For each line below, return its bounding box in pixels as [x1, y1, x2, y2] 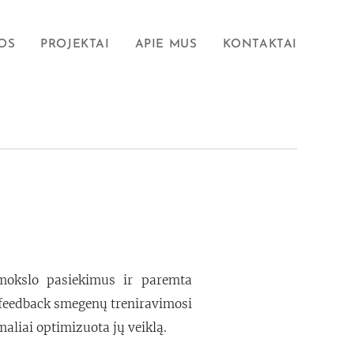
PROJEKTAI [40, 39, 110, 51]
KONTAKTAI [222, 39, 297, 51]
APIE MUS [134, 39, 198, 51]
